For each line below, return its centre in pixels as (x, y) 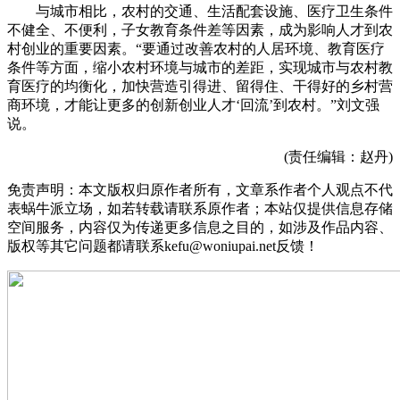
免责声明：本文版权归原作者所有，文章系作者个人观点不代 (200, 189)
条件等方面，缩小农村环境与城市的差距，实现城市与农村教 (200, 67)
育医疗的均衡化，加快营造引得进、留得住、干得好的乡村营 (200, 86)
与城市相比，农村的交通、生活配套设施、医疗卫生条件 (200, 11)
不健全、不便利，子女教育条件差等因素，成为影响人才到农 (200, 29)
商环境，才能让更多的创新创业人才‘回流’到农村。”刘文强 (193, 104)
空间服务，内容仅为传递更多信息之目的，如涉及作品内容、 (200, 227)
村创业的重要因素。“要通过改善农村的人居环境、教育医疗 (196, 48)
